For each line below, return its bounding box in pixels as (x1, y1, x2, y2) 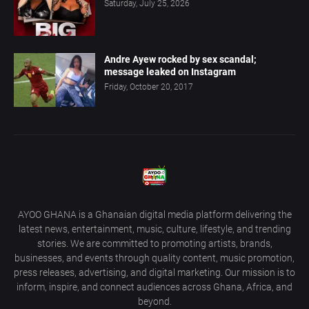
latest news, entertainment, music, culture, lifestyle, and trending (18, 223, 291, 235)
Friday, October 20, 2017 (104, 81, 193, 92)
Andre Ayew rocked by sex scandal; (104, 53, 257, 65)
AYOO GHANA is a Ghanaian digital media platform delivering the (17, 208, 292, 220)
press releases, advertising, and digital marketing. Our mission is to (14, 266, 295, 278)
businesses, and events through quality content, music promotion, (14, 252, 295, 263)
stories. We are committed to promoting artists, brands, (37, 237, 272, 249)
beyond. (137, 295, 172, 307)
